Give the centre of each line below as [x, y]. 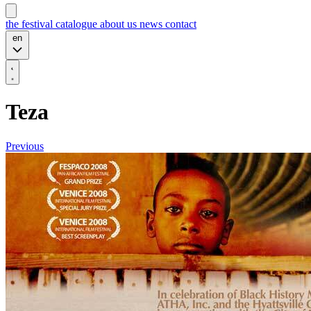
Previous [25, 146]
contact [181, 24]
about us [120, 24]
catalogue [78, 24]
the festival [31, 24]
